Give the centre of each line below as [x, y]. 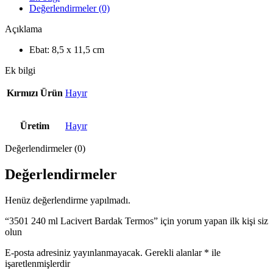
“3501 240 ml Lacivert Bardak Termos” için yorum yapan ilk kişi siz [136, 221]
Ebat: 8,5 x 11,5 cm [67, 49]
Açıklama [23, 29]
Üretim [35, 126]
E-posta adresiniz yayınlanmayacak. [74, 252]
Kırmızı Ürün [35, 93]
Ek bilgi [20, 70]
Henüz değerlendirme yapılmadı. [68, 200]
